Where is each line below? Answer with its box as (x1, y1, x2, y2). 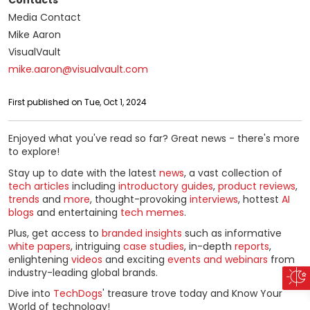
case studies (123, 239, 184, 253)
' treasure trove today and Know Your (102, 286, 282, 300)
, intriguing (71, 239, 123, 253)
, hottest (238, 192, 282, 206)
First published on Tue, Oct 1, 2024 (8, 96, 147, 109)
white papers (8, 239, 71, 253)
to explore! (8, 145, 60, 159)
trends (8, 192, 39, 206)
